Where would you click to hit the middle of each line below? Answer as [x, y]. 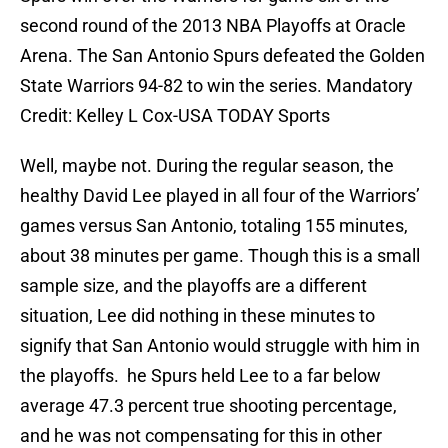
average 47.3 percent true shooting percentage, [208, 406]
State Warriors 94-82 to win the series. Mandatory [216, 86]
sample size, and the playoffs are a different [193, 286]
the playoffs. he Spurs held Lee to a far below [200, 376]
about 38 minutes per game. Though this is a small [220, 256]
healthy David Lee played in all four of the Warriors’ [220, 196]
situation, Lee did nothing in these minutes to [197, 316]
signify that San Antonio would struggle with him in [220, 346]
